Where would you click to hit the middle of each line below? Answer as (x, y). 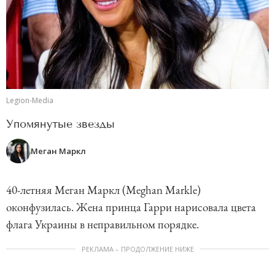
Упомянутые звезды (60, 124)
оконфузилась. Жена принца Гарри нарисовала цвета (131, 207)
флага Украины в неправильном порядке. (104, 225)
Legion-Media (30, 101)
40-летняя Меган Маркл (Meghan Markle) (103, 190)
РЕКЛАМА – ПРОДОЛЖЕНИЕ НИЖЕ (137, 249)
